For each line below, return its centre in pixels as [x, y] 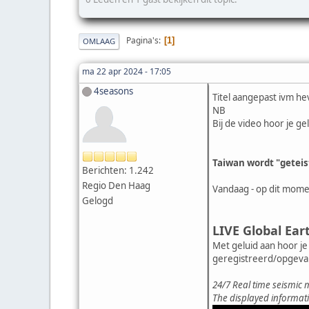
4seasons [113, 91]
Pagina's [142, 41]
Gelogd [98, 201]
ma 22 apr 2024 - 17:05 [127, 71]
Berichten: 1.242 [118, 171]
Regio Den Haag [116, 186]
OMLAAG [99, 41]
